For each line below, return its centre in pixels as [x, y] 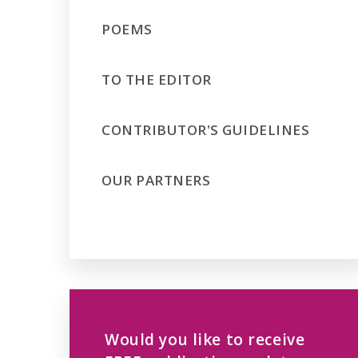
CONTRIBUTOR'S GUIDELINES [206, 130]
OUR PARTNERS [156, 180]
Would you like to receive [205, 339]
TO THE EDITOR [157, 80]
